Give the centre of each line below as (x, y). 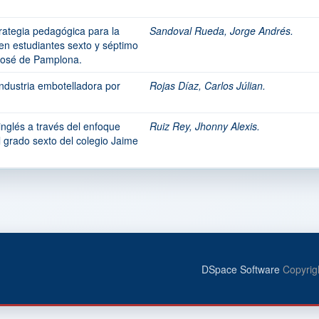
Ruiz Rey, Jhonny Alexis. (205, 126)
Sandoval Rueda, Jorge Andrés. (221, 31)
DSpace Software (241, 269)
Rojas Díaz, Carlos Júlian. (208, 85)
